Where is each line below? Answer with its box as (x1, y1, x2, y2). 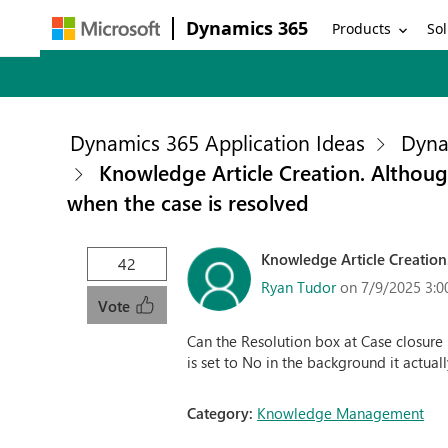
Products (332, 18, 392, 38)
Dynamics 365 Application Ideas (70, 128, 366, 156)
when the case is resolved (67, 188, 310, 216)
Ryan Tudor (261, 276, 337, 297)
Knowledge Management (257, 403, 425, 423)
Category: (187, 403, 258, 423)
